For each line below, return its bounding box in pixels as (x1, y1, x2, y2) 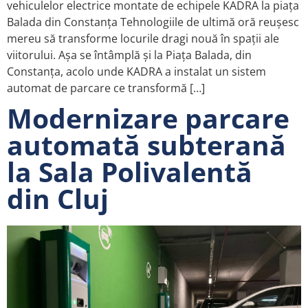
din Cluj (7, 180, 109, 217)
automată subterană (7, 126, 286, 164)
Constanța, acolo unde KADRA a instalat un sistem (7, 64, 266, 80)
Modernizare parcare (7, 100, 289, 137)
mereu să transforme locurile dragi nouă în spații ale (7, 31, 279, 47)
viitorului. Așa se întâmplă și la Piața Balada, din (7, 47, 252, 63)
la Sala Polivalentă (7, 153, 252, 190)
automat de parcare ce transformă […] (7, 80, 205, 96)
